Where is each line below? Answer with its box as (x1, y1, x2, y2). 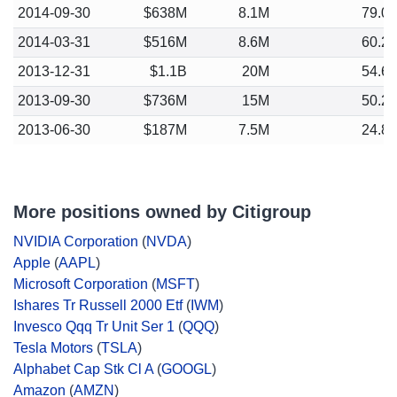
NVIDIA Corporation (13, 234, 138, 249)
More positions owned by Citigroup (13, 202, 311, 222)
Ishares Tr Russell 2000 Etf (13, 298, 183, 313)
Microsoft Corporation (13, 276, 148, 292)
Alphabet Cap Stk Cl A (13, 362, 153, 377)
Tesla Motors (13, 340, 93, 355)
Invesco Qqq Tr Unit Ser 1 (13, 319, 175, 334)
